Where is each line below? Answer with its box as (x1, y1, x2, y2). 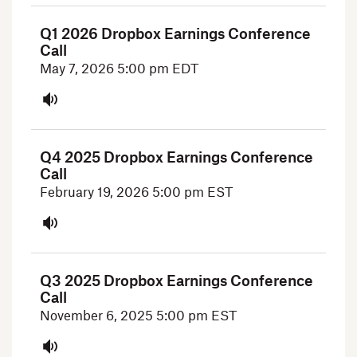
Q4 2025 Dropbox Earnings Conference (40, 148, 314, 167)
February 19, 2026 (40, 184, 153, 201)
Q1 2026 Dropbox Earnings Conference (40, 25, 312, 43)
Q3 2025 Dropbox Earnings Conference (40, 272, 314, 290)
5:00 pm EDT (117, 61, 199, 77)
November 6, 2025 (40, 308, 157, 324)
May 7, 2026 (40, 61, 118, 77)
